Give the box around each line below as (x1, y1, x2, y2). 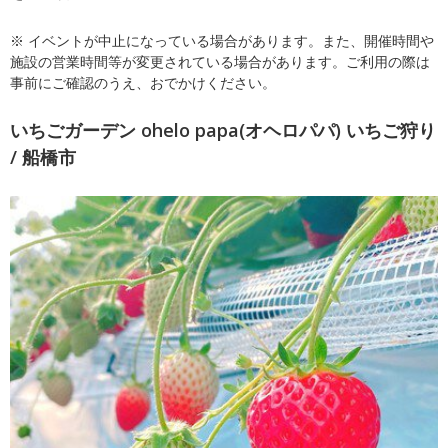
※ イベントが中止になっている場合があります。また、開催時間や (10, 31, 434, 50)
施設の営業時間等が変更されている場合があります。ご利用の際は (10, 52, 430, 71)
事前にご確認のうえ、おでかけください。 (10, 73, 276, 92)
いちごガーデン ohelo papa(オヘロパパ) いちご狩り (10, 118, 436, 142)
